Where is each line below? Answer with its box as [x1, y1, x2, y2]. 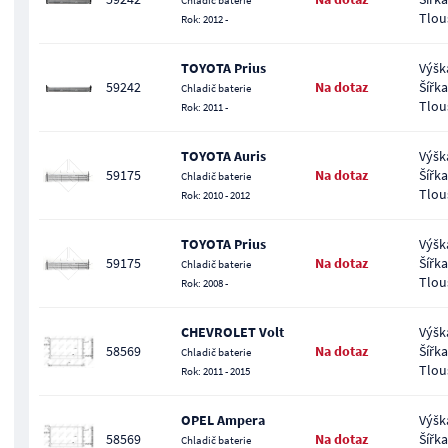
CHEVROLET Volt [180, 323, 284, 341]
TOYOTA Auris [180, 147, 266, 165]
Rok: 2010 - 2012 [180, 188, 250, 202]
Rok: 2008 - [180, 276, 228, 290]
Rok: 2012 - [180, 12, 228, 26]
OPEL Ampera [180, 411, 265, 429]
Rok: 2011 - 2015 [180, 364, 250, 378]
